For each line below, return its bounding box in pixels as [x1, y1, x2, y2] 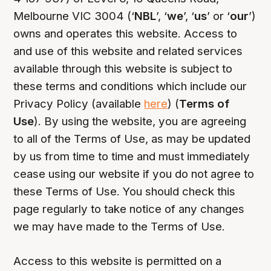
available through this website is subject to [13, 62, 233, 76]
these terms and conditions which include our [13, 79, 247, 94]
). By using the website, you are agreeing [34, 114, 247, 129]
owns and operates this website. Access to [13, 27, 238, 41]
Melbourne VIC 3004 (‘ [13, 9, 135, 24]
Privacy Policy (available [13, 97, 145, 111]
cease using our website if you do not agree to [13, 167, 255, 181]
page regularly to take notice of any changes [13, 202, 245, 217]
